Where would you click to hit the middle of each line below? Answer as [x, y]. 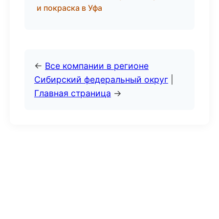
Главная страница [73, 93]
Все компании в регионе [97, 66]
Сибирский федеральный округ [101, 79]
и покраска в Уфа [69, 8]
